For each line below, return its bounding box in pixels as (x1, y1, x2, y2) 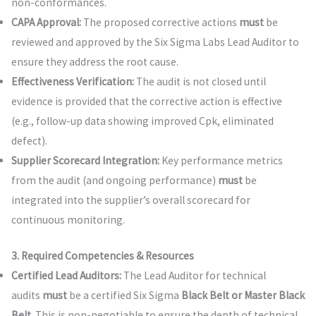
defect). (11, 133, 47, 147)
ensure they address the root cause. (11, 54, 178, 68)
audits (11, 288, 42, 303)
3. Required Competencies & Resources (11, 249, 194, 263)
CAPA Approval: (11, 15, 81, 29)
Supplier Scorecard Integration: (11, 153, 159, 167)
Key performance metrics (159, 153, 283, 167)
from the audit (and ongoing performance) (11, 173, 218, 187)
